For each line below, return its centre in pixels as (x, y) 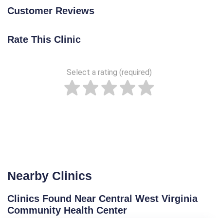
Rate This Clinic (44, 40)
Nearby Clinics (50, 176)
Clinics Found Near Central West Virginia (102, 199)
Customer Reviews (51, 11)
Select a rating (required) (109, 73)
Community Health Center (67, 210)
